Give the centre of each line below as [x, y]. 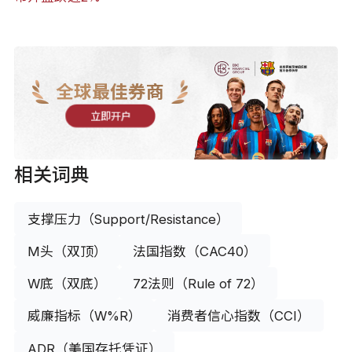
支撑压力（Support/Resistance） [128, 219]
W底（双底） [67, 284]
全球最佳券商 [110, 92]
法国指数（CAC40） [195, 252]
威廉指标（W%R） [84, 316]
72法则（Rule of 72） [199, 284]
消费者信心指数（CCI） [239, 316]
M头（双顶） [67, 252]
